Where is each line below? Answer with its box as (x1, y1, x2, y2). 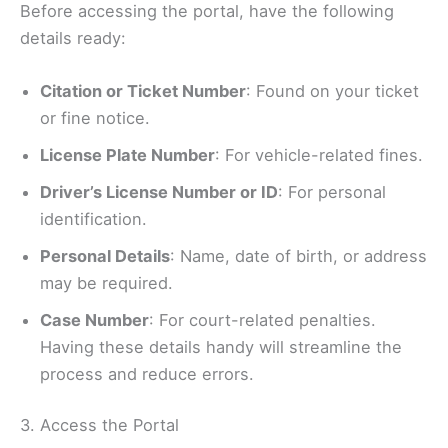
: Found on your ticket (246, 80, 419, 101)
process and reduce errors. (40, 363, 254, 384)
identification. (40, 208, 147, 229)
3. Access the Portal (20, 415, 179, 436)
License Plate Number (40, 144, 215, 165)
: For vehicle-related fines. (215, 144, 423, 165)
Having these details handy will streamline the (40, 336, 402, 357)
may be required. (40, 272, 173, 293)
